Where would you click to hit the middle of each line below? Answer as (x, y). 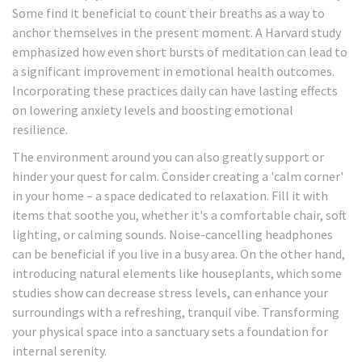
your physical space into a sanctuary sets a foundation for (170, 332)
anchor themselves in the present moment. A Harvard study (177, 33)
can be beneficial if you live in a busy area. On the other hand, (179, 254)
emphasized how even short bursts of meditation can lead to (180, 52)
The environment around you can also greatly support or (168, 157)
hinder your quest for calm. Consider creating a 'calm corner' (178, 177)
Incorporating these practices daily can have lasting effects (175, 91)
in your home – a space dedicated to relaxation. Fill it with (170, 196)
